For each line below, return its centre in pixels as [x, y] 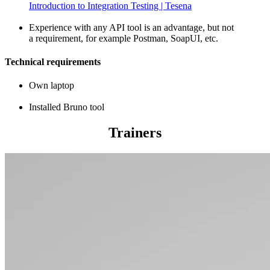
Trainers [135, 133]
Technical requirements [53, 62]
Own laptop [52, 86]
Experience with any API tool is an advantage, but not [131, 27]
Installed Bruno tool [67, 107]
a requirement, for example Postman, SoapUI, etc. [124, 38]
